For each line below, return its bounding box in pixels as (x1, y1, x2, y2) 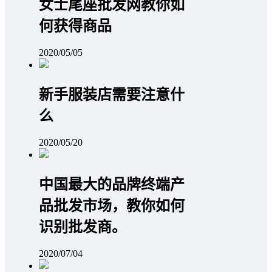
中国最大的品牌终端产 (39, 176, 185, 192)
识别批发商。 (39, 219, 126, 235)
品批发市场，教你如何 (39, 197, 185, 214)
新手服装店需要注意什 (39, 86, 185, 103)
